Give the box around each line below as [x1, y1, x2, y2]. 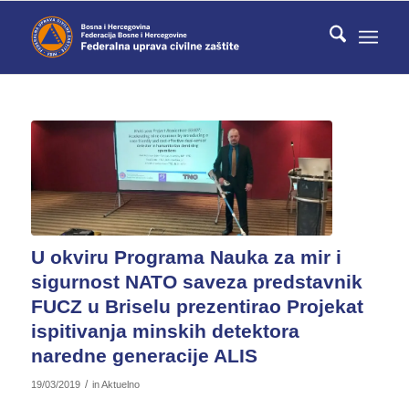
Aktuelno [100, 378, 140, 390]
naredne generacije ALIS [30, 344, 257, 366]
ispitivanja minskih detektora [30, 320, 299, 341]
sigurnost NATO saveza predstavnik [30, 270, 362, 292]
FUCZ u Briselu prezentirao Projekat [30, 295, 363, 317]
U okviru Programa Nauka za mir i [30, 246, 341, 267]
